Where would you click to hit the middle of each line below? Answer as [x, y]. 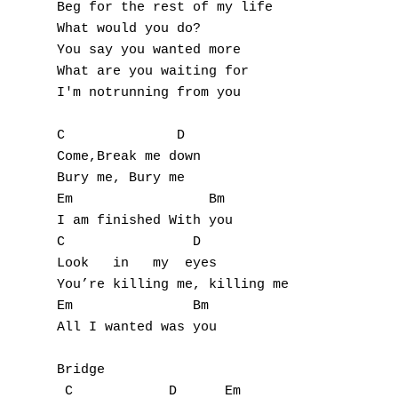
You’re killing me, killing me [173, 285]
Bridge [81, 370]
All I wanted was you [137, 327]
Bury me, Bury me [121, 178]
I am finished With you [145, 221]
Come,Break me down [129, 157]
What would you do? [129, 29]
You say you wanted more [149, 50]
